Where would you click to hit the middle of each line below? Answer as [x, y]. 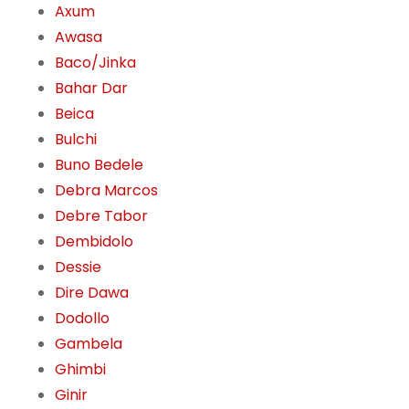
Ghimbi [80, 370]
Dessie [78, 267]
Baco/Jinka [95, 63]
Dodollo [82, 319]
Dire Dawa [92, 293]
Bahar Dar [91, 89]
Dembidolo [94, 242]
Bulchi [76, 140]
